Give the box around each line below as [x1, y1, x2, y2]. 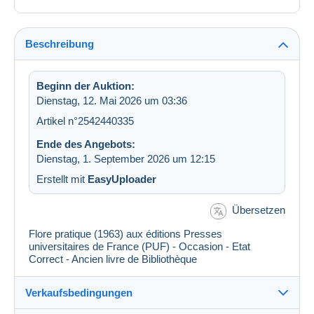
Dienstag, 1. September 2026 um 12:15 [36, 153, 215, 165]
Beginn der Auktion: [36, 80, 135, 93]
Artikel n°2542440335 [36, 115, 134, 128]
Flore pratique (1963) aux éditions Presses [29, 227, 222, 240]
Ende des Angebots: [36, 138, 135, 151]
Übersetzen [232, 204, 285, 217]
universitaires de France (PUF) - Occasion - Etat [29, 240, 250, 252]
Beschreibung [25, 38, 94, 50]
